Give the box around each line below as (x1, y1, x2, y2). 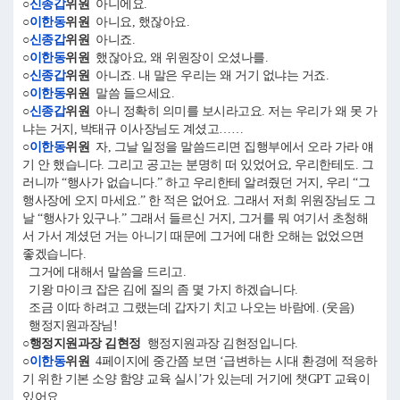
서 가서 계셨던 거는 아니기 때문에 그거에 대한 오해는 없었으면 (22, 229, 364, 243)
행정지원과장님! (22, 319, 117, 332)
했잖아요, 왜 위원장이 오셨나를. (89, 51, 274, 64)
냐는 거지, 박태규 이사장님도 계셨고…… (22, 122, 243, 136)
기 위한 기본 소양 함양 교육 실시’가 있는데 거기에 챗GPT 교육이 (22, 372, 370, 386)
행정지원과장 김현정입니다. (140, 337, 304, 350)
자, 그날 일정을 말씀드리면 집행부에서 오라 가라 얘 (89, 140, 374, 154)
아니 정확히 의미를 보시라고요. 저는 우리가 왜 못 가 (89, 104, 377, 118)
